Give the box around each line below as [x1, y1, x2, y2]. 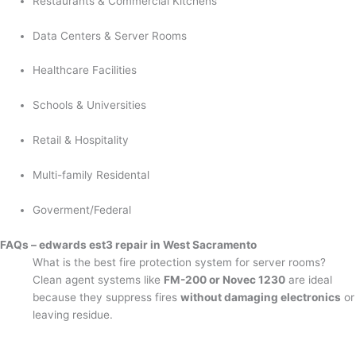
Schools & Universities [33, 99, 147, 112]
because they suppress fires [33, 290, 181, 304]
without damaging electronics [180, 290, 342, 304]
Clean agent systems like [33, 273, 164, 286]
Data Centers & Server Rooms [33, 29, 188, 42]
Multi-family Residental [33, 168, 150, 182]
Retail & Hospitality [33, 133, 130, 147]
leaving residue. [33, 308, 114, 321]
